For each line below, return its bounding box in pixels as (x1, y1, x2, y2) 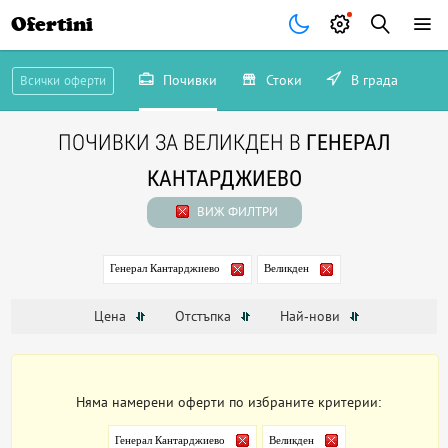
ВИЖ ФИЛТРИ (193, 204, 278, 219)
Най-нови (279, 308, 344, 325)
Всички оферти (19, 73, 106, 88)
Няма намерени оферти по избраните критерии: (76, 394, 383, 411)
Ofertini (11, 13, 94, 36)
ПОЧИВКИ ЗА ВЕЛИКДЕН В (57, 130, 306, 155)
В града (346, 72, 398, 88)
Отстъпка (174, 308, 235, 325)
